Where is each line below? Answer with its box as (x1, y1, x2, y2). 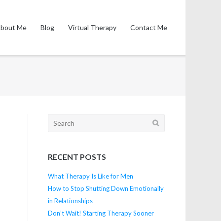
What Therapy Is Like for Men (47, 172, 133, 180)
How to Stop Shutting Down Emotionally (47, 184, 164, 192)
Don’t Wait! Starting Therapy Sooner (47, 209, 154, 217)
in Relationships (47, 196, 93, 205)
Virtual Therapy (68, 23, 116, 32)
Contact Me (130, 23, 167, 32)
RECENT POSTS (47, 152, 106, 162)
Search (47, 114, 70, 123)
